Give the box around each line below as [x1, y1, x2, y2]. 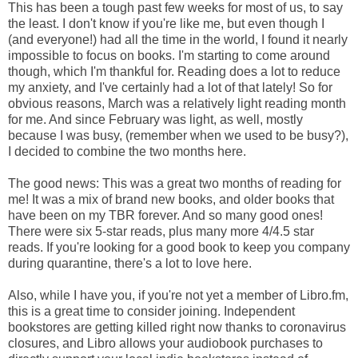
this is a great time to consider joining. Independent [8, 304, 295, 318]
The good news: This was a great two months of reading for [8, 176, 341, 190]
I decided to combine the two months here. [8, 144, 249, 158]
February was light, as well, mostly [109, 112, 303, 126]
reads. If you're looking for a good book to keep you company [8, 240, 350, 254]
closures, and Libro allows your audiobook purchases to [8, 336, 323, 350]
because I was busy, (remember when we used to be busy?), [8, 128, 348, 142]
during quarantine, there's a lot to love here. [8, 256, 252, 270]
